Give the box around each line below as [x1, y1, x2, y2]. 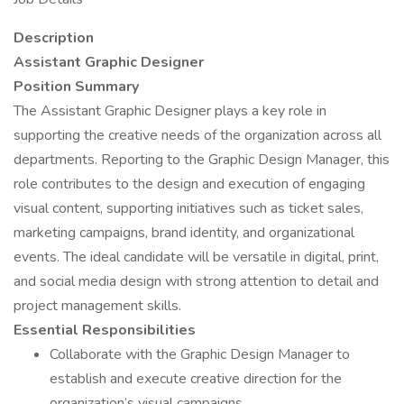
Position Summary [14, 77, 139, 96]
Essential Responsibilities [14, 320, 196, 340]
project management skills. [14, 296, 181, 316]
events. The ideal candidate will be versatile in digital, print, [14, 247, 379, 267]
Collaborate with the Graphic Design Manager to [50, 344, 350, 364]
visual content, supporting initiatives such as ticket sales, [14, 198, 363, 218]
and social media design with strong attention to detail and [14, 271, 379, 291]
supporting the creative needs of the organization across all [14, 125, 381, 145]
